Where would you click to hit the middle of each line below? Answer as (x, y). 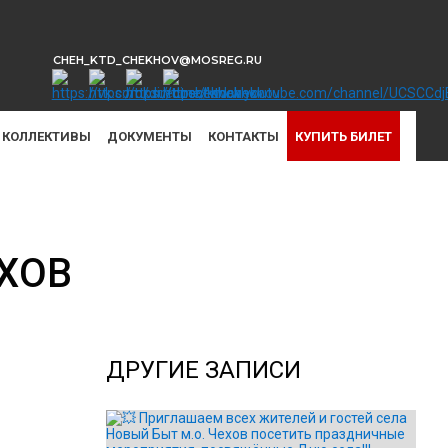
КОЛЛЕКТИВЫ (46, 136)
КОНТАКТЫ (243, 136)
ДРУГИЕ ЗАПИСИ (203, 370)
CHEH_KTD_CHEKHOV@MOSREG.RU (157, 60)
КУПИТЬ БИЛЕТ (343, 136)
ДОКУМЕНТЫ (149, 136)
